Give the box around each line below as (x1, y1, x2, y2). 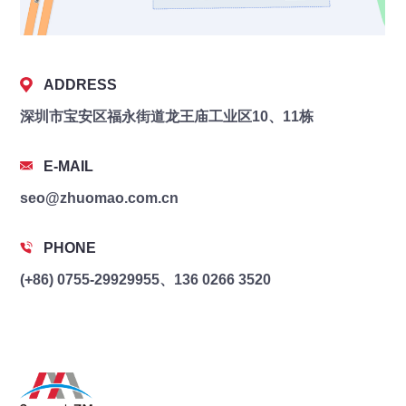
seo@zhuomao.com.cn (20, 189, 179, 206)
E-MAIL (43, 158, 94, 174)
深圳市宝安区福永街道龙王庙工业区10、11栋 (20, 108, 314, 124)
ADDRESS (43, 76, 118, 92)
